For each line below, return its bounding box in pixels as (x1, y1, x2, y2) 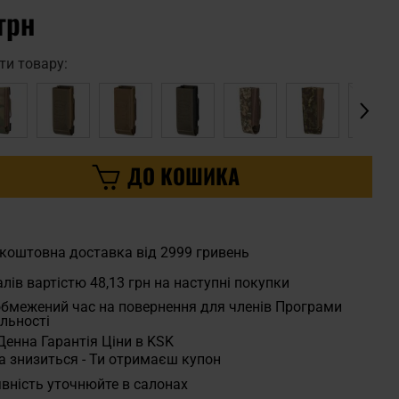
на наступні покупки (150, 273, 289, 291)
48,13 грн (89, 273, 151, 291)
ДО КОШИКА (127, 159, 240, 192)
